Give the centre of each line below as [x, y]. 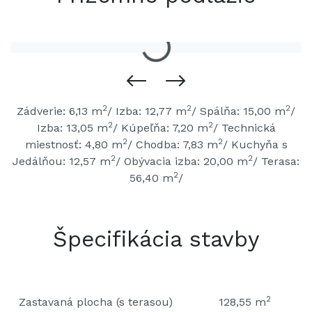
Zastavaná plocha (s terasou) [96, 302]
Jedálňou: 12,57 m [62, 162]
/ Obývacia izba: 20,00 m [182, 162]
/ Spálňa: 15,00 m [239, 111]
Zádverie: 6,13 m [60, 111]
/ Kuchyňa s [255, 145]
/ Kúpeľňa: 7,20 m [160, 128]
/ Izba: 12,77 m [147, 111]
